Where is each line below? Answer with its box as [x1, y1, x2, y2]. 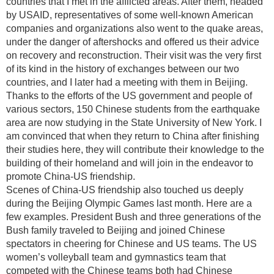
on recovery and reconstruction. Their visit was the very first [6, 50, 261, 61]
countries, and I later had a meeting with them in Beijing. [6, 77, 248, 87]
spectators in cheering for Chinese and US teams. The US [6, 239, 257, 249]
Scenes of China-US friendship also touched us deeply [6, 185, 243, 195]
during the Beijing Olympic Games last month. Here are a [6, 198, 252, 209]
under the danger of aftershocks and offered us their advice [6, 37, 259, 47]
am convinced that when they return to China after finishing [6, 131, 259, 141]
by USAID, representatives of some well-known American [6, 10, 253, 20]
